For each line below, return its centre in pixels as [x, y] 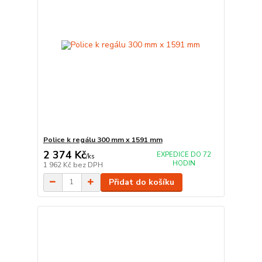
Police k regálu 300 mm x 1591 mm [103, 140]
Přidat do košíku [141, 182]
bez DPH [88, 165]
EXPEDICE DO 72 [184, 154]
